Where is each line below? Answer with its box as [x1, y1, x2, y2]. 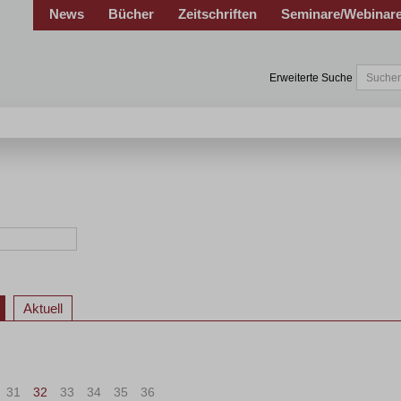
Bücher [108, 6, 154, 21]
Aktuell [23, 301, 63, 316]
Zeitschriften [178, 6, 257, 21]
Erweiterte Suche [269, 72, 353, 84]
